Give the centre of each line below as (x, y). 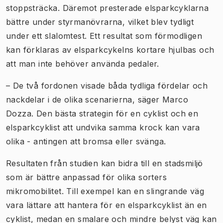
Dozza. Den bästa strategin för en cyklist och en (102, 113)
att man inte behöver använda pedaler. (83, 63)
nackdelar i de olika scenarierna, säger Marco (97, 99)
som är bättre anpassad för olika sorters (86, 177)
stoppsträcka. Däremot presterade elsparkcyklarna (108, 8)
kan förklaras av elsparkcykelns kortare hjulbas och (110, 50)
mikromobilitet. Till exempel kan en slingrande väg (105, 191)
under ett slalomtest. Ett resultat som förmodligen (104, 36)
